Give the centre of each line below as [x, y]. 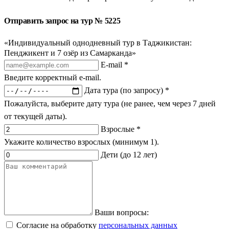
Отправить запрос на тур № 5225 [62, 21]
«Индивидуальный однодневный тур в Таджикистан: [98, 43]
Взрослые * [121, 129]
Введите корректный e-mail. [53, 78]
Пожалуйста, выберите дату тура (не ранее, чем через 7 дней [110, 103]
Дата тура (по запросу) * [127, 90]
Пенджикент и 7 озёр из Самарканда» [70, 53]
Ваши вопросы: [122, 212]
